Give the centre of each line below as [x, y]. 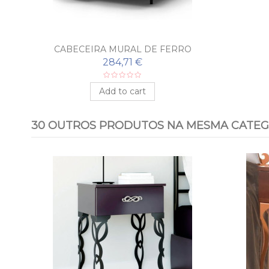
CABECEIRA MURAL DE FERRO [122, 49]
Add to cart [122, 91]
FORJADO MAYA [122, 60]
